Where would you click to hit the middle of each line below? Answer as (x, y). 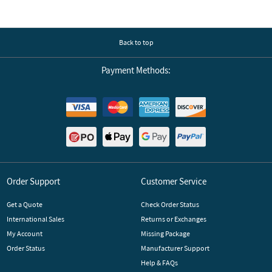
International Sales (35, 219)
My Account (24, 233)
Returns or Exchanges (173, 219)
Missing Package (165, 233)
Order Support (33, 181)
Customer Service (173, 181)
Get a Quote (24, 204)
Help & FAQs (159, 262)
